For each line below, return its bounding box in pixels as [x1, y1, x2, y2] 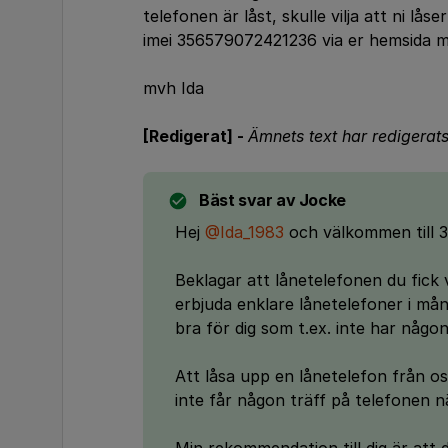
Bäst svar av [199, 190, 296, 210]
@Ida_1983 [205, 222, 284, 242]
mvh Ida [143, 78, 204, 98]
